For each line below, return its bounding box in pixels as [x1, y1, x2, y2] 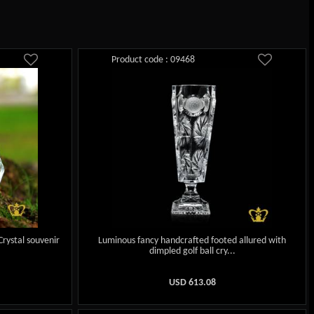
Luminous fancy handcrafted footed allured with [98, 235, 287, 247]
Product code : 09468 [111, 54, 196, 65]
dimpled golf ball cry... [149, 246, 235, 257]
